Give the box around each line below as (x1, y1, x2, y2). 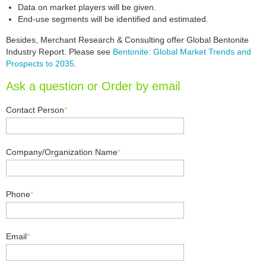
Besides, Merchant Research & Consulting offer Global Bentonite (6, 35, 249, 45)
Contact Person (6, 105, 64, 115)
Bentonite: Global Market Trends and (113, 47, 251, 56)
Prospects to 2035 (6, 59, 74, 68)
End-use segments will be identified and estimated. (18, 14, 208, 24)
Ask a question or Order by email (6, 80, 180, 93)
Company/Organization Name (6, 147, 118, 157)
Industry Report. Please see (6, 47, 113, 56)
